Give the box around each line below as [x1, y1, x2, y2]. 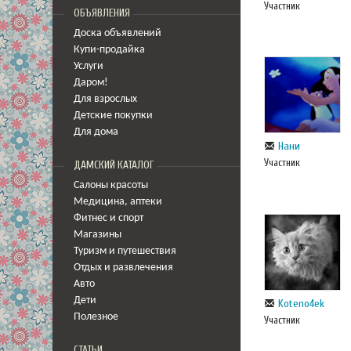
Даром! [74, 78, 108, 88]
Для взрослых [74, 94, 137, 104]
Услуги [74, 61, 103, 71]
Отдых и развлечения [74, 262, 173, 273]
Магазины [74, 230, 121, 240]
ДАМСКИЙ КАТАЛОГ [74, 159, 154, 172]
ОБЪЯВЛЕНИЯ [74, 7, 130, 20]
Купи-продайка [74, 45, 145, 55]
